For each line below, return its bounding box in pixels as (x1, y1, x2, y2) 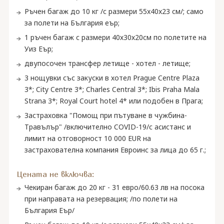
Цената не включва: (16, 169, 94, 179)
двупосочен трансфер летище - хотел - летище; (24, 58, 190, 68)
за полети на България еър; (24, 18, 119, 27)
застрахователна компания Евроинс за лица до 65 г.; (24, 145, 206, 154)
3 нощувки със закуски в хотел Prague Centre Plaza (24, 73, 199, 82)
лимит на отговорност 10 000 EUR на (24, 133, 151, 143)
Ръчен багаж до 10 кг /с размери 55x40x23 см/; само (24, 6, 203, 16)
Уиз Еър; (24, 44, 53, 53)
